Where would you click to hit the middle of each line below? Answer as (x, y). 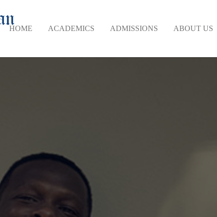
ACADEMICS (71, 28)
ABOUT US (193, 28)
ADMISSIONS (134, 28)
